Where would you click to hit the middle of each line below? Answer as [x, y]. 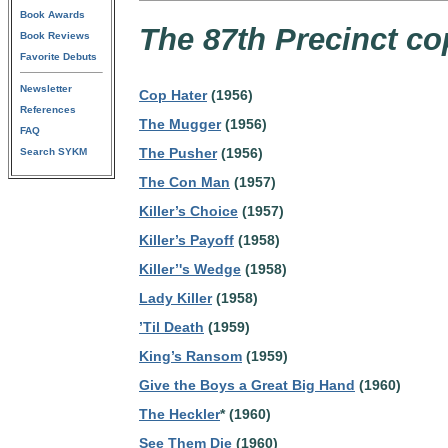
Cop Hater [173, 95]
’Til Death [171, 327]
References [48, 109]
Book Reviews [55, 35]
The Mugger [180, 124]
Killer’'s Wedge [190, 269]
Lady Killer [175, 298]
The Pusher [178, 153]
